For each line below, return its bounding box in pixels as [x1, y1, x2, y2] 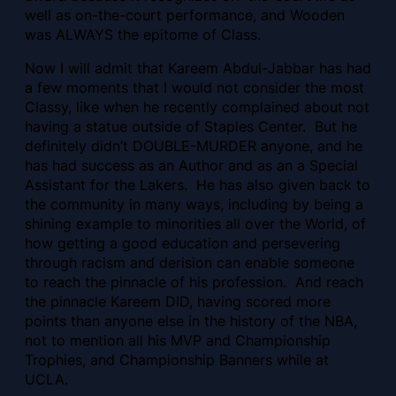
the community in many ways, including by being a [25, 195, 363, 214]
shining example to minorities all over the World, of [25, 215, 366, 233]
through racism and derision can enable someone [25, 254, 354, 272]
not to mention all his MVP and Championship [25, 331, 331, 350]
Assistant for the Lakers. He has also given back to [25, 176, 370, 194]
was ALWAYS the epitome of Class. [25, 25, 261, 43]
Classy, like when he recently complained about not [25, 98, 369, 117]
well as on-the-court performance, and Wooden [25, 5, 345, 24]
